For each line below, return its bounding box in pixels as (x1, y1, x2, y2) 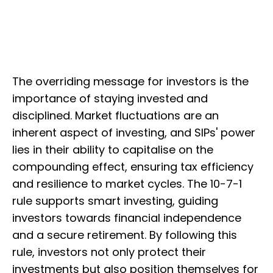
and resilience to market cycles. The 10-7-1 (12, 176, 242, 192)
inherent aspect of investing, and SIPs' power (12, 125, 255, 141)
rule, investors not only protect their (12, 244, 206, 260)
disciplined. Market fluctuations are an (12, 108, 219, 124)
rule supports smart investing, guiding (12, 193, 218, 209)
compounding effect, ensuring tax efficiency (12, 159, 253, 175)
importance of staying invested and (12, 91, 208, 107)
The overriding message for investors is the (12, 74, 249, 90)
